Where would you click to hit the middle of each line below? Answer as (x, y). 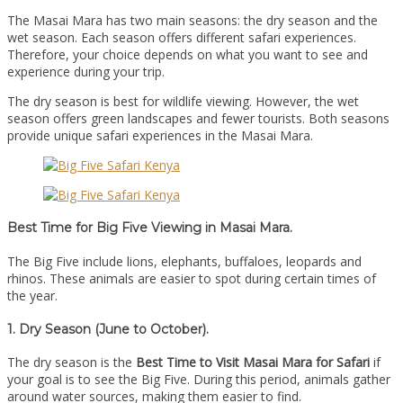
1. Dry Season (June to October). (108, 329)
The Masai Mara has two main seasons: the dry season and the (193, 20)
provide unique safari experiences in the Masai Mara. (160, 135)
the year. (32, 295)
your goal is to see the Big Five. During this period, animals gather (199, 380)
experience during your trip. (86, 71)
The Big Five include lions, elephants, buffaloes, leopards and (184, 261)
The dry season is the (72, 363)
